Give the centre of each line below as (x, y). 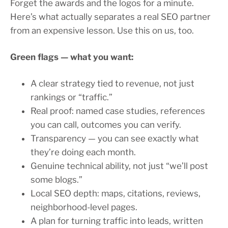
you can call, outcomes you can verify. (106, 125)
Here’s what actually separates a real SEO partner (110, 17)
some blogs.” (56, 180)
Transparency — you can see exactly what (115, 139)
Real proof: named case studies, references (118, 111)
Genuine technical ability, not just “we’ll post (119, 166)
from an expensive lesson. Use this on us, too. (102, 31)
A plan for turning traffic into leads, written (117, 221)
